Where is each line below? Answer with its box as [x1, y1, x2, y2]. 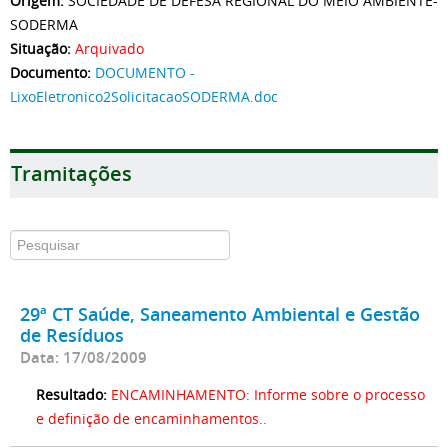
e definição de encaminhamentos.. [36, 408, 267, 428]
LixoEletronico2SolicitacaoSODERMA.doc [10, 87, 278, 106]
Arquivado [75, 39, 144, 58]
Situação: [10, 39, 75, 58]
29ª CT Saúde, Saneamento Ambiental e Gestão [20, 301, 420, 326]
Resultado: [36, 384, 107, 404]
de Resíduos [20, 322, 124, 347]
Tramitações [11, 160, 132, 187]
